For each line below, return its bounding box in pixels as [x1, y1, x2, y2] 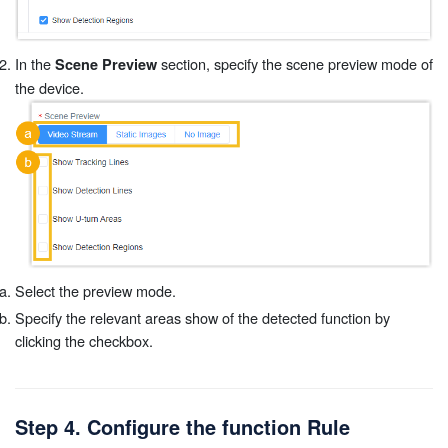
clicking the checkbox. [15, 330, 153, 352]
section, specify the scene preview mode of [157, 52, 433, 74]
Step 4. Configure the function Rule [15, 412, 350, 442]
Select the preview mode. [15, 279, 176, 301]
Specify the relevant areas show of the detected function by [15, 307, 390, 329]
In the [15, 52, 55, 74]
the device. [15, 76, 84, 98]
